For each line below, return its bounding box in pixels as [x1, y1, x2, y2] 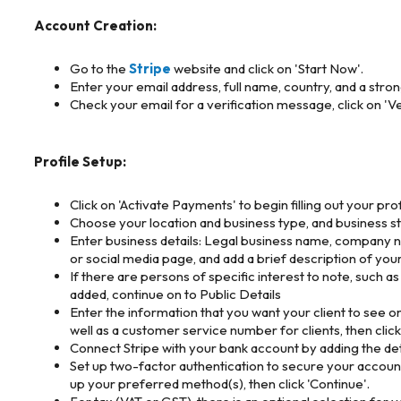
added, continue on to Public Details [70, 285, 281, 303]
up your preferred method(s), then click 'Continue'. [70, 374, 370, 392]
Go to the [70, 59, 129, 77]
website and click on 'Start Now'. [171, 59, 363, 77]
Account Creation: [34, 16, 157, 34]
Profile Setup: [34, 152, 126, 170]
